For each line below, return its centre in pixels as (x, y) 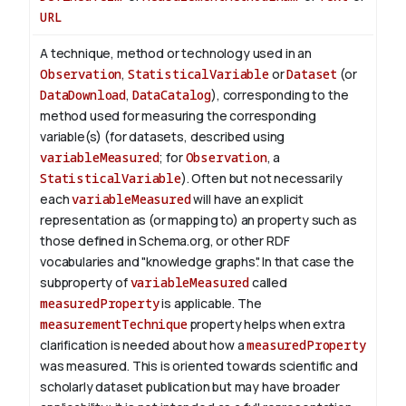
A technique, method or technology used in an (176, 53)
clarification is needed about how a (144, 345)
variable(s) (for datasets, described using (163, 137)
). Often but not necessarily (261, 179)
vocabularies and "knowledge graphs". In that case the (197, 262)
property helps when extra (266, 324)
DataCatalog (172, 95)
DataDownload (83, 95)
